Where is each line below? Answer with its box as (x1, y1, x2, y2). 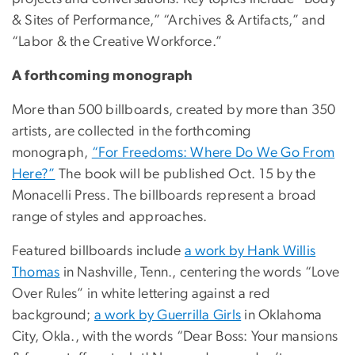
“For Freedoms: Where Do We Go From (91, 146, 335, 161)
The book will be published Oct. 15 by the (55, 167, 315, 182)
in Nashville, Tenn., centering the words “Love (59, 265, 340, 281)
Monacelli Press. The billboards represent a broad (12, 189, 317, 204)
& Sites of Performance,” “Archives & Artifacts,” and (12, 13, 326, 29)
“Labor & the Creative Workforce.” (12, 35, 223, 50)
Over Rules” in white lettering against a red (12, 287, 270, 302)
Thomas (12, 265, 60, 281)
